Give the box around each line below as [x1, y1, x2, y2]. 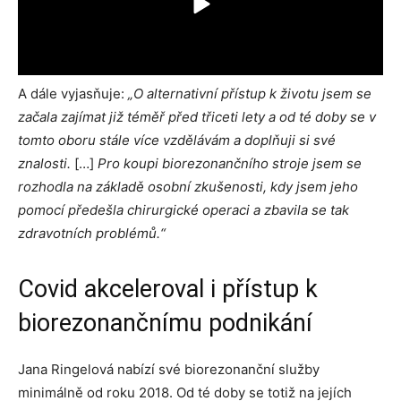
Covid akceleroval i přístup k [18, 275, 318, 303]
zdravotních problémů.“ [18, 225, 166, 242]
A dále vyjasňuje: [18, 85, 128, 102]
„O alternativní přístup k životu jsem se [128, 85, 371, 102]
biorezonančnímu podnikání [18, 309, 312, 337]
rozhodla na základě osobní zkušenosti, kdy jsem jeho [18, 178, 358, 195]
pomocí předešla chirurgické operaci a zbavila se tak [18, 201, 349, 218]
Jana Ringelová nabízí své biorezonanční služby [18, 361, 320, 378]
